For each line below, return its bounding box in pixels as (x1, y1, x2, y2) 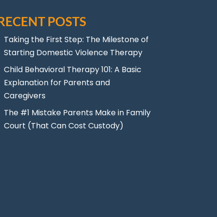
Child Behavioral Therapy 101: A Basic (4, 63, 142, 75)
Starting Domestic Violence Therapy (4, 46, 143, 58)
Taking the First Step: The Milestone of (4, 33, 149, 45)
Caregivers (4, 90, 46, 101)
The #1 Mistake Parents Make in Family (4, 107, 151, 118)
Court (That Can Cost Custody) (4, 120, 124, 131)
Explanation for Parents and (4, 77, 110, 88)
